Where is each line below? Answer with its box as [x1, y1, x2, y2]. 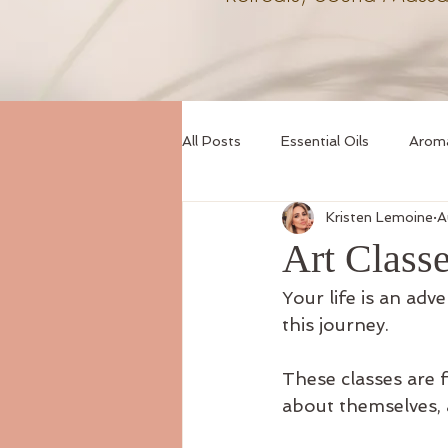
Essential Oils [281, 132, 369, 149]
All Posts [182, 132, 241, 149]
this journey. [282, 313, 389, 335]
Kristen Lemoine [326, 209, 433, 226]
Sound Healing [222, 212, 317, 229]
